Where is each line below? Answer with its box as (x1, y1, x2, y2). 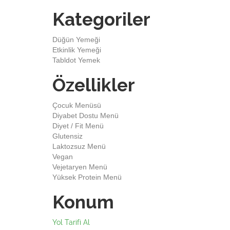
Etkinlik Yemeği (52, 46, 101, 54)
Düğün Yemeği (52, 35, 100, 44)
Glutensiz (52, 132, 83, 140)
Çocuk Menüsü (52, 101, 101, 109)
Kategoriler (52, 9, 150, 30)
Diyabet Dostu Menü (52, 111, 119, 120)
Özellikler (52, 74, 135, 95)
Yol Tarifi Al (52, 218, 90, 226)
